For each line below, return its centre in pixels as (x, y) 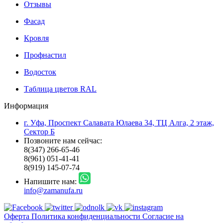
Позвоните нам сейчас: (63, 140)
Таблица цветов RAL (60, 89)
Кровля (36, 38)
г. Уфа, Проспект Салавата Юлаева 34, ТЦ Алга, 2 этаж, (119, 122)
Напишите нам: (50, 181)
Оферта (18, 216)
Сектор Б (39, 131)
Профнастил (45, 55)
